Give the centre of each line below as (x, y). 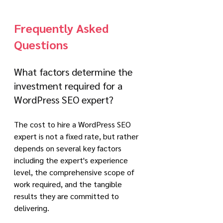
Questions (41, 44)
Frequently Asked (63, 28)
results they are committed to (67, 196)
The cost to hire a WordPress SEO (73, 124)
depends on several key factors (69, 148)
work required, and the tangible (69, 184)
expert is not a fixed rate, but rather (77, 136)
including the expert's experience (72, 160)
